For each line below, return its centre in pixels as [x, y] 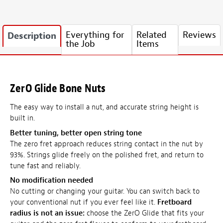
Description [32, 36]
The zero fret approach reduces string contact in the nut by [107, 144]
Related [151, 35]
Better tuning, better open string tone [76, 133]
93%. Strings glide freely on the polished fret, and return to [107, 155]
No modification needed [52, 181]
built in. [22, 118]
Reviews [199, 35]
